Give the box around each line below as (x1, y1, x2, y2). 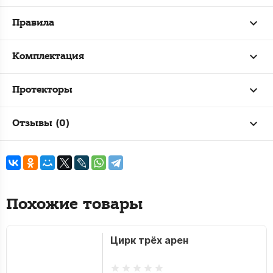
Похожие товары (6, 194, 143, 215)
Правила (12, 16, 54, 29)
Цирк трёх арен (110, 234, 188, 246)
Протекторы (12, 83, 73, 96)
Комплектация (12, 50, 84, 63)
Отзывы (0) (12, 117, 69, 130)
